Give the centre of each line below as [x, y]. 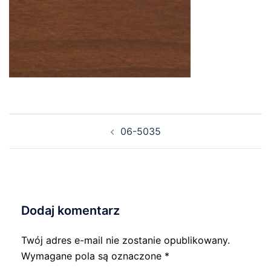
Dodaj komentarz [70, 211]
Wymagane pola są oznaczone [93, 256]
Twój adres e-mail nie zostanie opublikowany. [126, 240]
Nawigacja [45, 121]
